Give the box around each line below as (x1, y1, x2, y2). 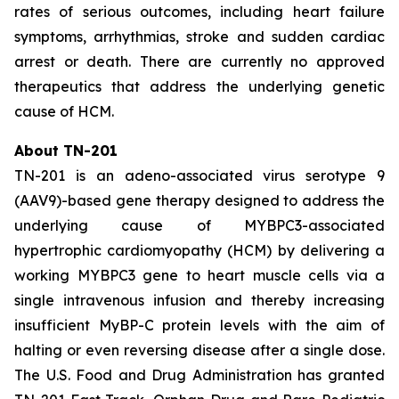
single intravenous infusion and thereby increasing (14, 291, 385, 309)
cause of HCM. (14, 102, 114, 120)
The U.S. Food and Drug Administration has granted (14, 366, 385, 384)
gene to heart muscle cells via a (134, 266, 385, 284)
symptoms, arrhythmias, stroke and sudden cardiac (14, 28, 385, 45)
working (14, 266, 77, 284)
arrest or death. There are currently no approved (14, 53, 385, 70)
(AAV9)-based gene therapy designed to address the (14, 191, 385, 209)
